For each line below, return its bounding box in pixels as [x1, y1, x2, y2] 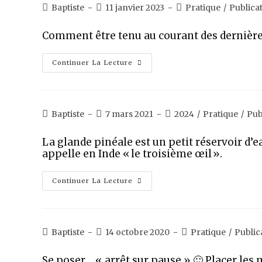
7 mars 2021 [105, 109, 153, 119]
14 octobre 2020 [105, 227, 170, 237]
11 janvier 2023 [105, 2, 164, 13]
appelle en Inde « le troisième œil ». [42, 147, 222, 160]
